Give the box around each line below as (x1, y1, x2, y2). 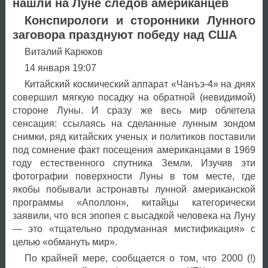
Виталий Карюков (24, 46, 103, 57)
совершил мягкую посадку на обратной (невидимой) (12, 92, 255, 102)
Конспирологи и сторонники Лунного (24, 13, 255, 27)
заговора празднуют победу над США (12, 28, 237, 41)
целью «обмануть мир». (12, 236, 117, 247)
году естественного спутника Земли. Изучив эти (12, 157, 255, 168)
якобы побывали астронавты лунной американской (12, 184, 255, 194)
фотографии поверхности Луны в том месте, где (12, 170, 255, 181)
